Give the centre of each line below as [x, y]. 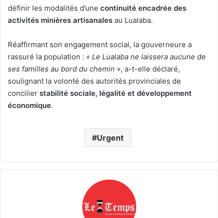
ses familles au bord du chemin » [64, 69]
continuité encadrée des [143, 8]
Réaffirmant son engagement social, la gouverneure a [100, 44]
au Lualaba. [133, 20]
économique [29, 105]
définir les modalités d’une [54, 8]
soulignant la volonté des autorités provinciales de [94, 81]
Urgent [110, 137]
